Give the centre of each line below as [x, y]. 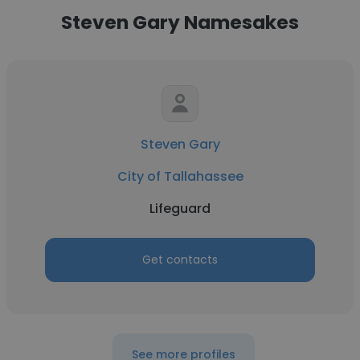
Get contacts [180, 260]
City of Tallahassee [180, 176]
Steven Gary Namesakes [180, 22]
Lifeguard [180, 209]
